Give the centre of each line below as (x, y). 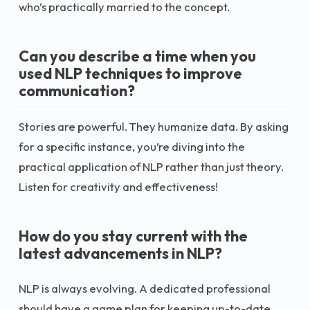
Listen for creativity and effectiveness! (118, 186)
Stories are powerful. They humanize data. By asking (154, 126)
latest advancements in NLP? (120, 253)
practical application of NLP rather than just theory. (151, 166)
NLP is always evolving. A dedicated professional (145, 288)
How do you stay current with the (133, 236)
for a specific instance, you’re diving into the (132, 146)
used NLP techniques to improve (130, 73)
